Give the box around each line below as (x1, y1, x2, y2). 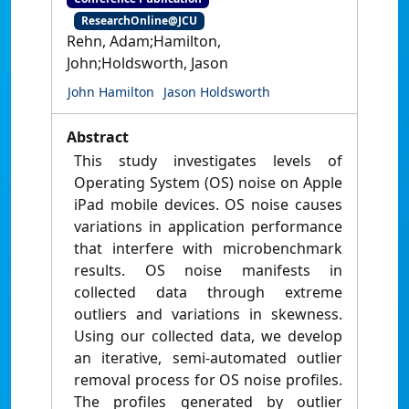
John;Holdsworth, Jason (67, 53, 228, 74)
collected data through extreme (74, 282, 342, 303)
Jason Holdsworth (163, 83, 270, 101)
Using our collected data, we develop (74, 326, 342, 347)
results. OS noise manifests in (74, 260, 342, 281)
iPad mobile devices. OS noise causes (74, 194, 342, 215)
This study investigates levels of (74, 151, 342, 172)
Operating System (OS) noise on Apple (74, 173, 342, 194)
